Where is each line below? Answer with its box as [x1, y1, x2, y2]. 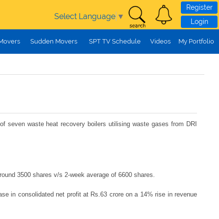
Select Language [54, 11, 115, 21]
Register [186, 3, 213, 12]
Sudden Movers [30, 38, 77, 45]
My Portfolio [178, 38, 214, 45]
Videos [150, 38, 171, 45]
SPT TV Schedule [88, 38, 141, 45]
